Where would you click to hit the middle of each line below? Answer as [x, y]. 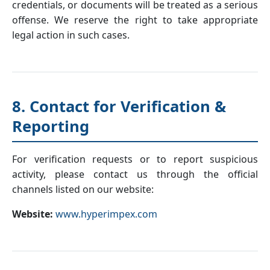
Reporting [51, 126]
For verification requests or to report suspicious [135, 159]
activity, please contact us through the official [135, 174]
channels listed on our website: [83, 189]
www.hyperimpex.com [106, 214]
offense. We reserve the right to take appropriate [135, 20]
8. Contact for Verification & [119, 106]
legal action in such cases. [71, 35]
